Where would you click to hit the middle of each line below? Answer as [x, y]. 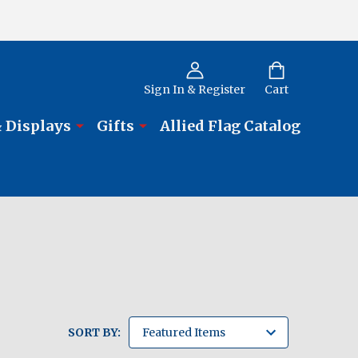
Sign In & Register [195, 89]
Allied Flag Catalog [230, 126]
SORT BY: [94, 333]
